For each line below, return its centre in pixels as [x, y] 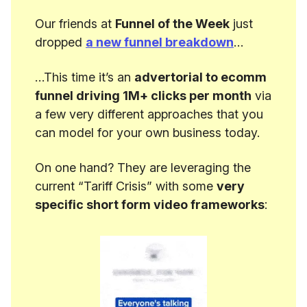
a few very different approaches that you [149, 114]
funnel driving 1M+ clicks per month [143, 96]
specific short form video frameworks [150, 205]
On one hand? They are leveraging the [143, 168]
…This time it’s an [85, 77]
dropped [60, 42]
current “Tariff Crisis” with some [126, 186]
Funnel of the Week [172, 24]
